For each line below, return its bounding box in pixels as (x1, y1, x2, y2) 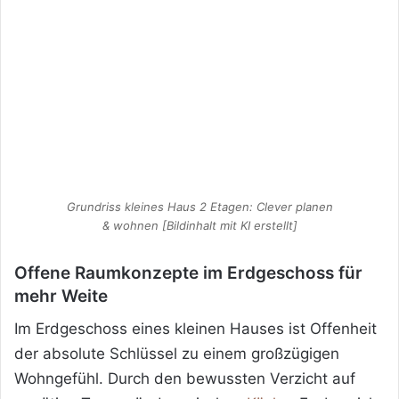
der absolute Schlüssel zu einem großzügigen (14, 345, 339, 363)
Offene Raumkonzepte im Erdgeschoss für (14, 262, 362, 283)
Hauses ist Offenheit (225, 320, 377, 338)
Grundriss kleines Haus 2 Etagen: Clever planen (66, 199, 333, 214)
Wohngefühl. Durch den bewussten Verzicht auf (14, 370, 355, 388)
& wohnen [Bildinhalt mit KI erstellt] (102, 217, 297, 232)
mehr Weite (14, 285, 108, 306)
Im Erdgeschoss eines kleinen (14, 320, 225, 338)
